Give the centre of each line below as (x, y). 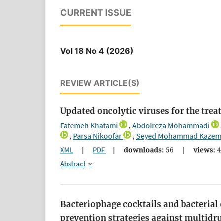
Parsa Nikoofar (97, 135)
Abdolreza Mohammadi (171, 125)
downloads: (144, 149)
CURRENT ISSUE (96, 12)
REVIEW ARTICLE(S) (100, 83)
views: (204, 149)
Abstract (73, 163)
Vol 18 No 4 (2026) (97, 51)
